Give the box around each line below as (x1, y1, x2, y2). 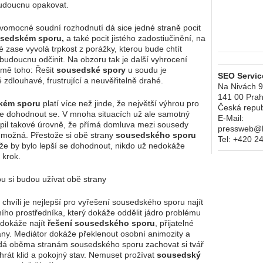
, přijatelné (155, 218, 194, 228)
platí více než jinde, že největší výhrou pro (41, 99, 199, 108)
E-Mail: (218, 113, 244, 123)
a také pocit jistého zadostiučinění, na (64, 33, 205, 43)
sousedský (157, 250, 201, 259)
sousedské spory (56, 65, 128, 75)
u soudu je (128, 65, 167, 75)
